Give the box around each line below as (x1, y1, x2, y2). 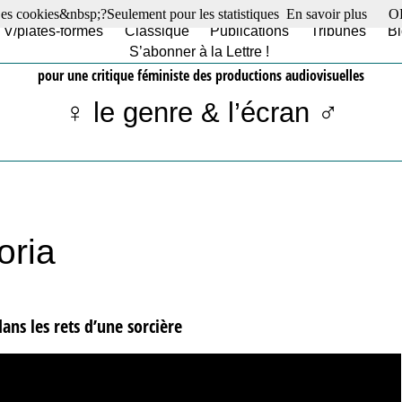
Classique (124, 23, 189, 39)
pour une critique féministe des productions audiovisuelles (38, 65, 364, 85)
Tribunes (310, 23, 366, 39)
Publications (210, 23, 290, 39)
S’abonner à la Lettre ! (129, 44, 269, 59)
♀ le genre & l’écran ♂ (64, 96, 338, 128)
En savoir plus (286, 6, 367, 22)
